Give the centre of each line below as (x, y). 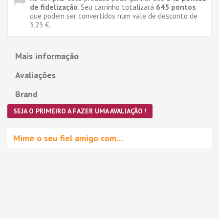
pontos (183, 7)
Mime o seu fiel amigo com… (68, 138)
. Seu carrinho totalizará (117, 7)
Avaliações (35, 75)
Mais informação (47, 56)
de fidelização (54, 7)
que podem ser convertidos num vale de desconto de (114, 15)
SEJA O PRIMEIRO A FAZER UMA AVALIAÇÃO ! (80, 111)
